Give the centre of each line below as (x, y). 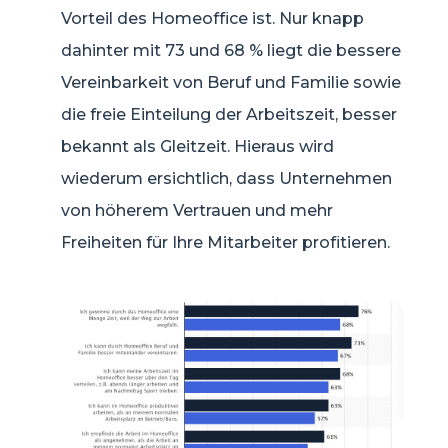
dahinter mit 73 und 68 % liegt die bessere (231, 51)
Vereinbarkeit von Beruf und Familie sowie (231, 83)
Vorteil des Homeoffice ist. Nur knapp (212, 19)
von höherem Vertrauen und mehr (197, 211)
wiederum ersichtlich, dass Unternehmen (226, 179)
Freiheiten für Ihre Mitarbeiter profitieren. (225, 243)
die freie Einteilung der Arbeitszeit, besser (229, 115)
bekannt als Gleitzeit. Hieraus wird (197, 147)
